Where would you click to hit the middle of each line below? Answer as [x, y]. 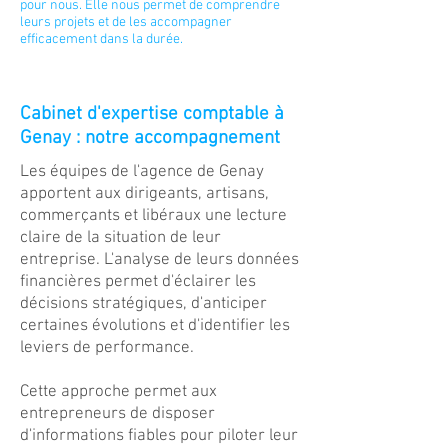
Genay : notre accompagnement [150, 138]
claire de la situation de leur [120, 238]
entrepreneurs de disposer [117, 414]
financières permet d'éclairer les [138, 282]
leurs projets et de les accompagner [126, 22]
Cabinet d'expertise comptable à [152, 114]
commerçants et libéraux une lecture [153, 216]
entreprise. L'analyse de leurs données [159, 260]
